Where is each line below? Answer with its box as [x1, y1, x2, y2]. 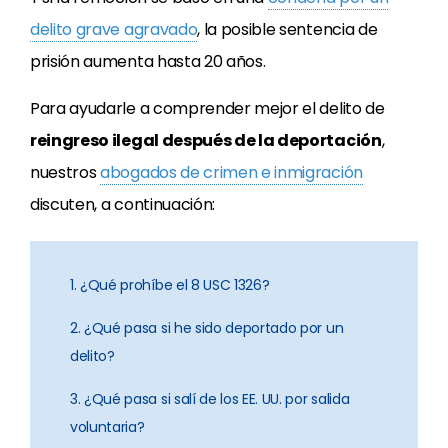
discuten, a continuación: [30, 193, 215, 216]
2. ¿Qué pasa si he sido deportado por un [70, 318, 344, 338]
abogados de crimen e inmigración [100, 161, 363, 184]
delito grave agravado [30, 18, 198, 41]
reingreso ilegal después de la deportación [30, 129, 382, 152]
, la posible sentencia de [197, 18, 378, 41]
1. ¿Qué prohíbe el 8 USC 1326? [70, 275, 270, 295]
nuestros [30, 161, 101, 184]
